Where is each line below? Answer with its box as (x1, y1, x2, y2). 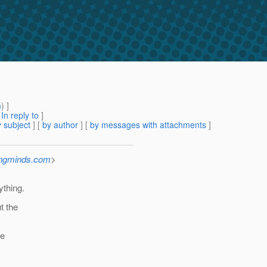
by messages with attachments (90, 119, 206, 131)
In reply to (1, 109, 39, 122)
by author (42, 119, 78, 131)
